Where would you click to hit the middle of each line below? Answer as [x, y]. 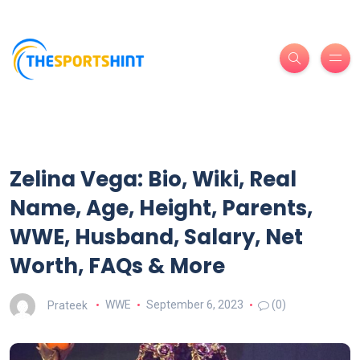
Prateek [67, 305]
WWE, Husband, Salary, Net [156, 237]
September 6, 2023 [194, 305]
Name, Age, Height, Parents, [161, 208]
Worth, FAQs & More [117, 266]
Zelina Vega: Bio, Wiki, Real [153, 179]
